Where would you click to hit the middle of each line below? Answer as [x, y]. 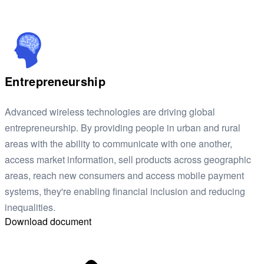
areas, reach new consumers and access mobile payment [124, 176]
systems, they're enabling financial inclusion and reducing [125, 192]
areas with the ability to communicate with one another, [118, 144]
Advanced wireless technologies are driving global [110, 112]
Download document [48, 222]
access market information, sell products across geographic [128, 160]
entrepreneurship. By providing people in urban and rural [123, 128]
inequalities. [30, 207]
